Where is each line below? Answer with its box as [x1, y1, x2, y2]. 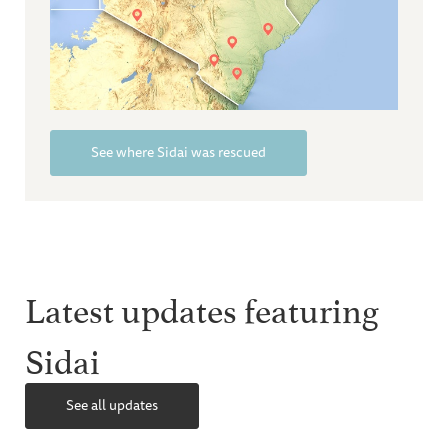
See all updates [66, 394, 158, 417]
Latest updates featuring [25, 280, 379, 332]
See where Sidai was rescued [91, 141, 266, 164]
